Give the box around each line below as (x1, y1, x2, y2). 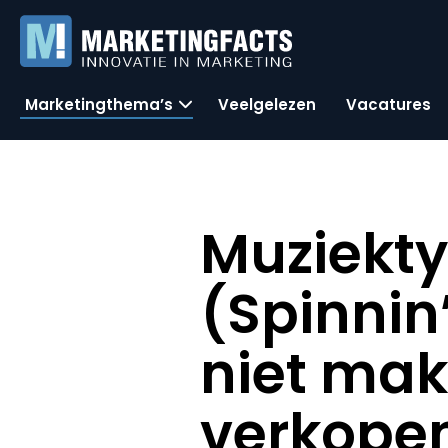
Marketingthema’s (25, 93, 173, 115)
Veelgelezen (218, 93, 316, 115)
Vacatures (346, 93, 431, 115)
